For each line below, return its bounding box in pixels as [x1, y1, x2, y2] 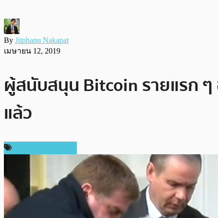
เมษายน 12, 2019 [4, 46, 60, 55]
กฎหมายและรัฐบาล [14, 141, 73, 154]
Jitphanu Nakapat [15, 36, 69, 44]
